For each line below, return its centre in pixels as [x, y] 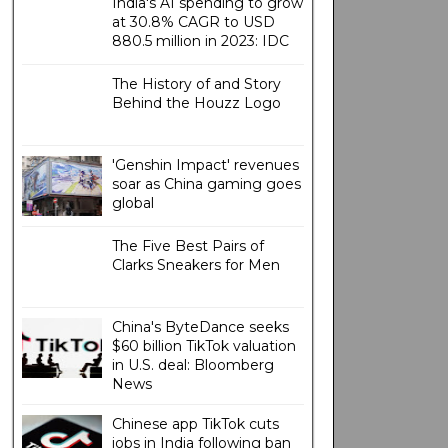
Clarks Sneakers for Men [195, 265]
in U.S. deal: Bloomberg [192, 365]
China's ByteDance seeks [200, 327]
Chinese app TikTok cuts [195, 424]
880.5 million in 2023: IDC [200, 41]
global [132, 203]
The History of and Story [196, 84]
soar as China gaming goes [206, 184]
